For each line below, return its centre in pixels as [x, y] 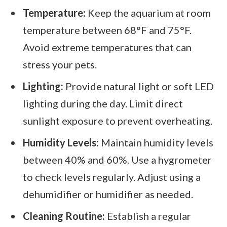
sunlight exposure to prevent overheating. [118, 121]
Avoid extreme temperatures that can [107, 47]
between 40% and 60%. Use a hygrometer [117, 160]
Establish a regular [148, 216]
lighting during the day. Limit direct [103, 104]
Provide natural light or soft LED [139, 86]
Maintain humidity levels [156, 143]
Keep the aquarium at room [148, 13]
